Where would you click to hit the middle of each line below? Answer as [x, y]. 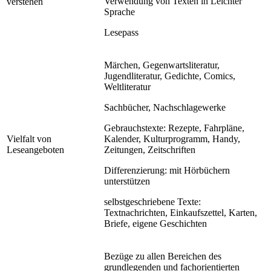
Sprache [119, 11]
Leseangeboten [35, 149]
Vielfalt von [29, 139]
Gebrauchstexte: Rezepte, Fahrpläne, [174, 128]
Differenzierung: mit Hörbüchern [167, 170]
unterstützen [127, 181]
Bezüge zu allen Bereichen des [163, 256]
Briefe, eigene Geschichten [155, 223]
